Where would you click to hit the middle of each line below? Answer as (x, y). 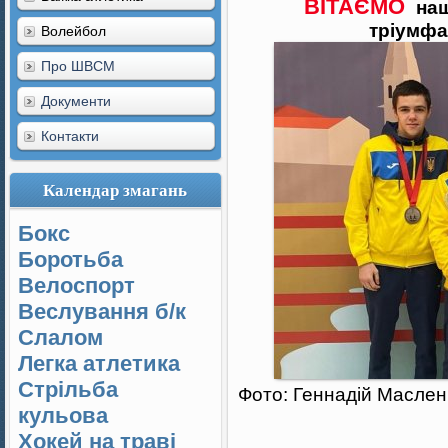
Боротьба (70, 259)
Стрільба (68, 389)
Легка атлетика (99, 363)
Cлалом (60, 337)
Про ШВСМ (78, 66)
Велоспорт (76, 285)
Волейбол (73, 31)
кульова (63, 415)
